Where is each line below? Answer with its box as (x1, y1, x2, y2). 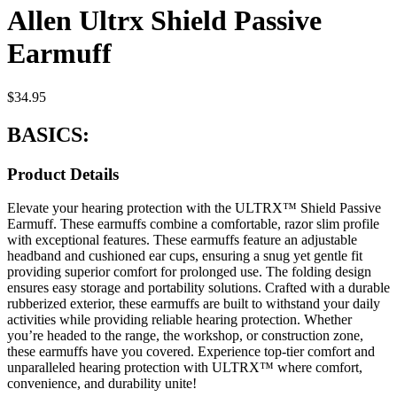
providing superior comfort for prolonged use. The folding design (7, 264, 371, 280)
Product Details (7, 164, 119, 183)
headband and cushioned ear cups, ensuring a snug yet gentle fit (7, 248, 362, 264)
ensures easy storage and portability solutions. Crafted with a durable (7, 280, 390, 296)
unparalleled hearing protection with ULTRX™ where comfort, (7, 360, 362, 376)
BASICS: (7, 122, 90, 146)
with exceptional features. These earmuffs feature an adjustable (7, 232, 357, 248)
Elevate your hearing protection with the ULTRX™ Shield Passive (7, 200, 381, 216)
